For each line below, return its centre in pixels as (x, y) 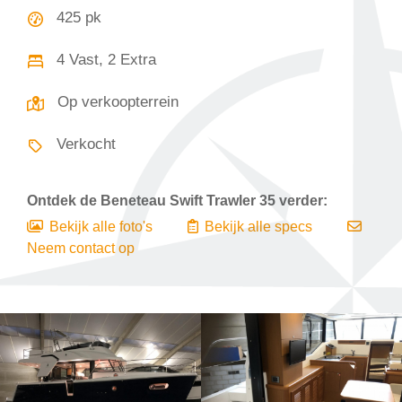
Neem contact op (81, 248)
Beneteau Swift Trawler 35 (188, 201)
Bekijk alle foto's (101, 227)
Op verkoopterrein (118, 102)
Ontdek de (62, 201)
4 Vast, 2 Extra (106, 60)
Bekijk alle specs (258, 227)
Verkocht (86, 144)
